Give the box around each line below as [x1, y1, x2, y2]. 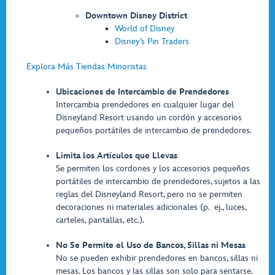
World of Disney [115, 23, 174, 34]
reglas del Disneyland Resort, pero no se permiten [56, 189, 242, 199]
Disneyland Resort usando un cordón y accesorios [56, 112, 242, 123]
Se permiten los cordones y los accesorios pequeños [56, 163, 250, 174]
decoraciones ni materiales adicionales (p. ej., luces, [56, 202, 246, 212]
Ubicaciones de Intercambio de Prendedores [56, 87, 229, 97]
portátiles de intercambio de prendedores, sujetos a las [56, 176, 260, 187]
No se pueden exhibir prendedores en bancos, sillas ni [56, 253, 258, 263]
